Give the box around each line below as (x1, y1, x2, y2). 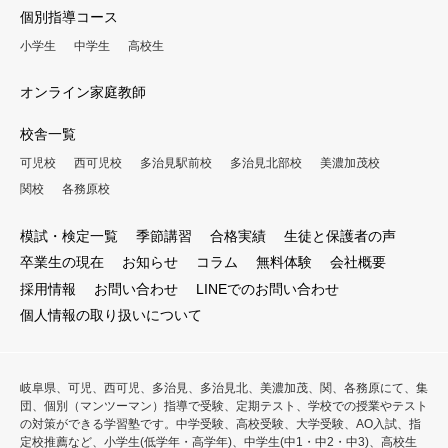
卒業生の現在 (20, 254, 104, 271)
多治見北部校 (230, 155, 302, 170)
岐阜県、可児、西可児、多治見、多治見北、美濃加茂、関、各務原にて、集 (20, 381, 428, 396)
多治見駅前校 (140, 155, 212, 170)
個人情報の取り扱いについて (20, 307, 202, 324)
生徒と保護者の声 (284, 227, 396, 244)
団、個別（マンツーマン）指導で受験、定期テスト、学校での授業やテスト (20, 399, 428, 414)
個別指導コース (20, 8, 118, 25)
